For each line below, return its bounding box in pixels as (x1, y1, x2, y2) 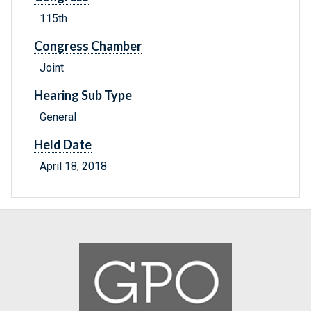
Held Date (34, 137, 92, 153)
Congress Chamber (34, 38, 142, 54)
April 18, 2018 (40, 160, 107, 174)
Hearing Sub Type (34, 87, 132, 103)
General (40, 110, 76, 124)
